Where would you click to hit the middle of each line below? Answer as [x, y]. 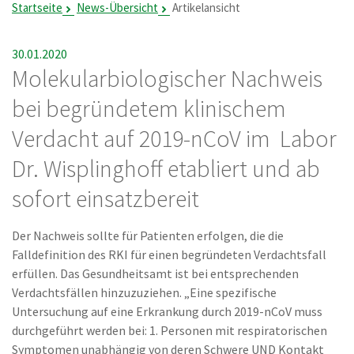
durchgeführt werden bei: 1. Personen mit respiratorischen [169, 330]
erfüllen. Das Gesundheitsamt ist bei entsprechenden [155, 273]
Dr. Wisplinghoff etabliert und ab [166, 168]
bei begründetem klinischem [149, 108]
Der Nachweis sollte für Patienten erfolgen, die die [148, 235]
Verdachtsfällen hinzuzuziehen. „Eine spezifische [144, 292]
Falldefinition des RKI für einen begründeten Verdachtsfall [169, 254]
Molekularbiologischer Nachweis [167, 78]
